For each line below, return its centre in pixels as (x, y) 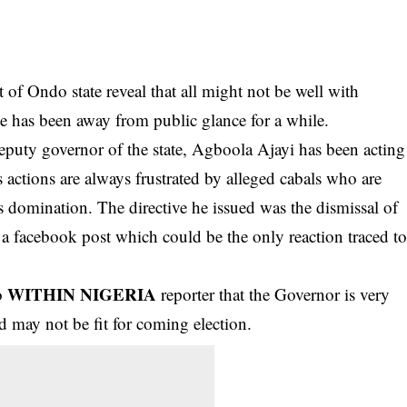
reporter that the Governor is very (273, 293)
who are (352, 177)
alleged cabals (274, 177)
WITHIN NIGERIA (82, 293)
